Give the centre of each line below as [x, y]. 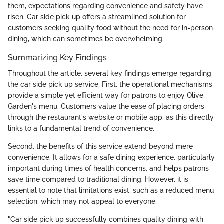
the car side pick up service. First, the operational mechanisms [110, 85]
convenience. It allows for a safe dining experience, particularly [111, 158]
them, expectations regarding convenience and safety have [105, 6]
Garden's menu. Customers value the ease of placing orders [106, 107]
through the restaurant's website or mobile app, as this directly [111, 118]
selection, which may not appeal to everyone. [82, 202]
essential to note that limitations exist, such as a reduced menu [111, 191]
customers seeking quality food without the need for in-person [110, 28]
